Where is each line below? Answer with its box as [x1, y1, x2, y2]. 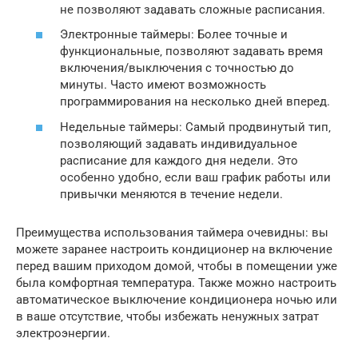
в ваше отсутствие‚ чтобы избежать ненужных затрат [16, 308, 319, 324]
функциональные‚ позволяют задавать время [60, 44, 323, 58]
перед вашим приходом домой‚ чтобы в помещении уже [16, 258, 337, 273]
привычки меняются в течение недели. [60, 186, 283, 201]
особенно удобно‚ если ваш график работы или [60, 169, 331, 185]
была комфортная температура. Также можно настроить [16, 275, 336, 290]
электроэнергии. [16, 325, 110, 340]
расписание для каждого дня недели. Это [60, 153, 298, 168]
